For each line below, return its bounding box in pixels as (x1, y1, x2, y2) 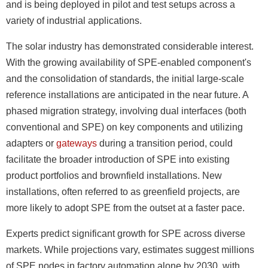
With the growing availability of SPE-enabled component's (6, 57, 251, 68)
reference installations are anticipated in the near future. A (6, 90, 248, 100)
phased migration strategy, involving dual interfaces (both (6, 106, 246, 117)
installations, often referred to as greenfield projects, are (6, 187, 240, 197)
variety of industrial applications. (6, 16, 142, 26)
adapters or (6, 138, 56, 149)
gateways (56, 138, 97, 149)
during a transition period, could (97, 138, 233, 149)
